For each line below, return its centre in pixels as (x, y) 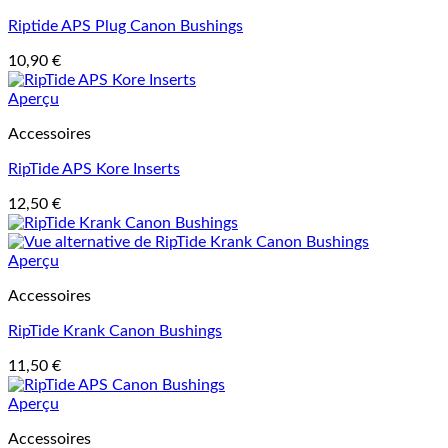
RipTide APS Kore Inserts (94, 169)
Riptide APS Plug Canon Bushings (125, 26)
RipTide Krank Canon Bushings (115, 331)
